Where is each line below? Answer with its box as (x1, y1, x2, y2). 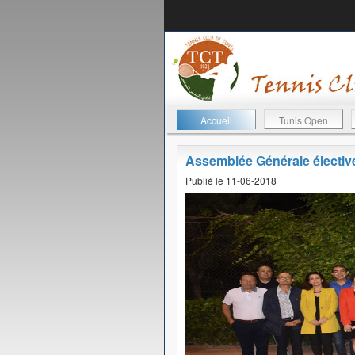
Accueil (200, 113, 232, 128)
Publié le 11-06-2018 (185, 174, 277, 188)
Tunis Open (279, 113, 328, 128)
